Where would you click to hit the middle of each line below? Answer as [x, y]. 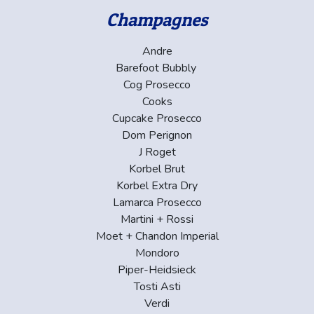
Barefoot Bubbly [157, 68]
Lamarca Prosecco [157, 202]
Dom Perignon [157, 135]
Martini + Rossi [157, 219]
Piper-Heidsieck [157, 269]
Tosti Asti [157, 286]
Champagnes [157, 19]
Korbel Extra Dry [157, 185]
